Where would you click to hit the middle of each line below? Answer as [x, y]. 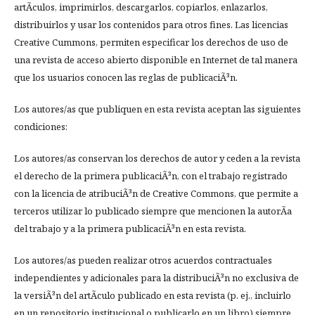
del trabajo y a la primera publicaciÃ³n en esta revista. [130, 229]
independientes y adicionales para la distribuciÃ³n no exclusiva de [156, 278]
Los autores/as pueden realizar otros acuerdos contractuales [143, 261]
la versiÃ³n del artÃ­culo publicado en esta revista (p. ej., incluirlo [153, 296]
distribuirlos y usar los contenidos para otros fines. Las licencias [151, 25]
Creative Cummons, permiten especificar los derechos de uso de [151, 43]
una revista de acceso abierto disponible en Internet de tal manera [156, 60]
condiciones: [41, 127]
